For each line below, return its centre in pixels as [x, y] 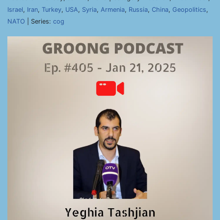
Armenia [113, 10]
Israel [15, 10]
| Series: [39, 21]
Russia [138, 10]
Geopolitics [189, 10]
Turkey [52, 10]
